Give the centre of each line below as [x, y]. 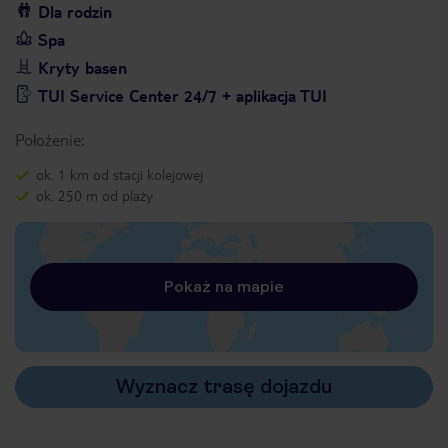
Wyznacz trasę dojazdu [224, 386]
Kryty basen [82, 67]
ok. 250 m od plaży [94, 195]
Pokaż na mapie [224, 286]
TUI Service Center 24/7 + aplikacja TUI [182, 95]
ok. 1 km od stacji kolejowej [119, 174]
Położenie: [49, 139]
